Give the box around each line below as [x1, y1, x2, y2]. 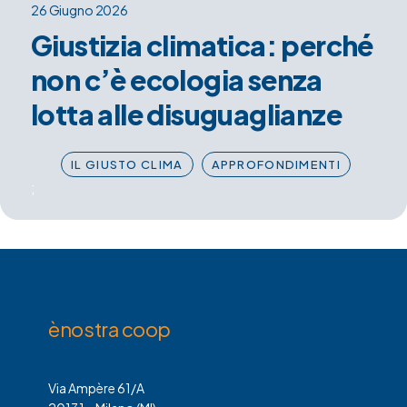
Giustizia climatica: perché [31, 28, 373, 64]
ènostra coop [48, 316, 171, 342]
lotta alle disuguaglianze [31, 97, 342, 133]
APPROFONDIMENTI [211, 157, 341, 173]
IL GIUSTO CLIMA [71, 157, 184, 173]
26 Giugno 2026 [31, 2, 129, 19]
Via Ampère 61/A [48, 380, 145, 397]
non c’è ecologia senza [31, 63, 323, 98]
